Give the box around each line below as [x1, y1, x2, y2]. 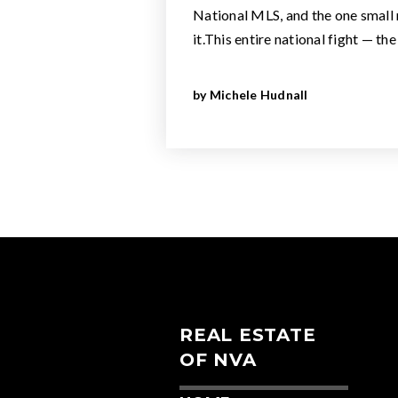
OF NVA [179, 349, 257, 370]
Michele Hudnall [209, 87, 308, 102]
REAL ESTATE [179, 324, 316, 346]
